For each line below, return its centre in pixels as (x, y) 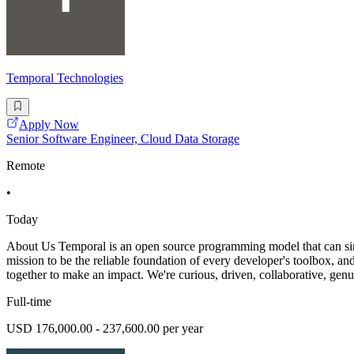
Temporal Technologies (65, 78)
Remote (26, 165)
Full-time (29, 301)
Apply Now (49, 124)
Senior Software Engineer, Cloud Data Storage (123, 138)
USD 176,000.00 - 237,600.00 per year (105, 328)
